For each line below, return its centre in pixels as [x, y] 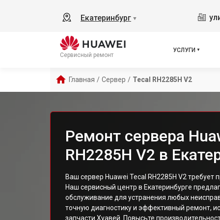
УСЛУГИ [184, 50]
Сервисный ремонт [87, 55]
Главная [82, 80]
